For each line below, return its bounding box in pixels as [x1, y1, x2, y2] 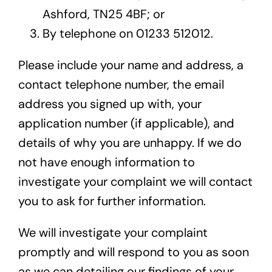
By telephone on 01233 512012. [42, 25, 213, 42]
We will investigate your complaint [18, 225, 208, 241]
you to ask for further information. [18, 193, 206, 209]
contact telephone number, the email [18, 76, 224, 93]
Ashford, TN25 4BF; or [42, 6, 165, 22]
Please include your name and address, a [18, 57, 243, 73]
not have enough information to [18, 154, 195, 171]
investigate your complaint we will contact [18, 174, 253, 190]
